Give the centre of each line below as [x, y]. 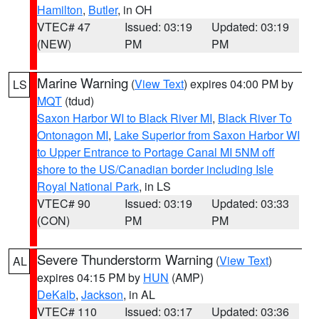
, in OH [135, 10]
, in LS [155, 186]
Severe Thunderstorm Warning [125, 259]
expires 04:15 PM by [90, 277]
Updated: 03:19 [251, 27]
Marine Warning [83, 83]
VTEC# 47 [64, 27]
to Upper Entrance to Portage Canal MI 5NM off [156, 152]
